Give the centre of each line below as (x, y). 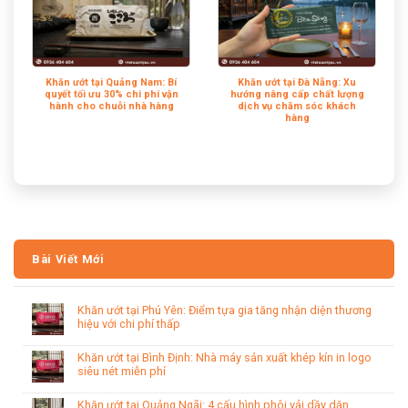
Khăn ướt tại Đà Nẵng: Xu (297, 82)
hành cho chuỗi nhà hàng (111, 106)
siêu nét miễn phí (122, 371)
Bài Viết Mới (68, 259)
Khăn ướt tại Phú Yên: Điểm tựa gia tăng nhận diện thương (224, 310)
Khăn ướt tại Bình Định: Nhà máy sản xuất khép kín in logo (224, 357)
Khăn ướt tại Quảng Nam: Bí (111, 82)
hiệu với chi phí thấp (129, 323)
